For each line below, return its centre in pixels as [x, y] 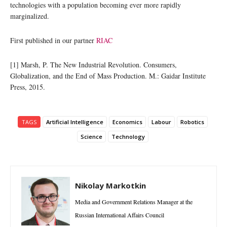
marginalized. [30, 16]
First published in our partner [53, 40]
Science [91, 137]
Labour [161, 122]
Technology [128, 137]
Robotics [192, 122]
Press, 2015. [28, 87]
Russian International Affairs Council [120, 215]
